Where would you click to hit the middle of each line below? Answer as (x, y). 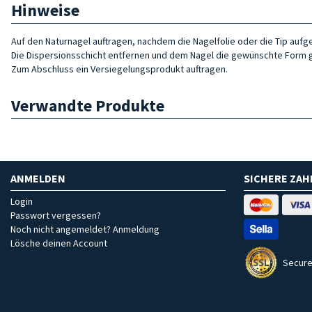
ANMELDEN (38, 178)
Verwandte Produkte (88, 105)
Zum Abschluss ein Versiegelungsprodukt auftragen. (119, 69)
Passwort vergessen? (56, 215)
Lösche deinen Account (59, 243)
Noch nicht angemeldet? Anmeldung (85, 229)
